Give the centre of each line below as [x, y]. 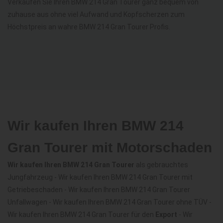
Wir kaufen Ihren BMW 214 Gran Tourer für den [81, 215]
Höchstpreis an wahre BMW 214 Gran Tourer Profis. [89, 27]
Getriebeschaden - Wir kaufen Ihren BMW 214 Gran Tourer [99, 190]
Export [166, 215]
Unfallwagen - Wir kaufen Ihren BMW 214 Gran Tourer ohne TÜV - [110, 202]
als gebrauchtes [161, 165]
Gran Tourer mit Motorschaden [110, 148]
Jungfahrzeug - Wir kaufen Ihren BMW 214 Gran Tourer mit [100, 177]
